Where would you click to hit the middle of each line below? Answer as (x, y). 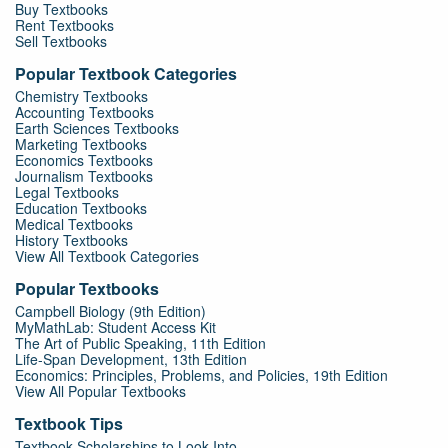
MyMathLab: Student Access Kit (115, 327)
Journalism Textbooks (84, 176)
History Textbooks (71, 240)
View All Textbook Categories (107, 256)
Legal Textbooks (67, 192)
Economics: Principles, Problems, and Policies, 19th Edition (201, 375)
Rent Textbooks (64, 25)
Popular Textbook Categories (126, 73)
